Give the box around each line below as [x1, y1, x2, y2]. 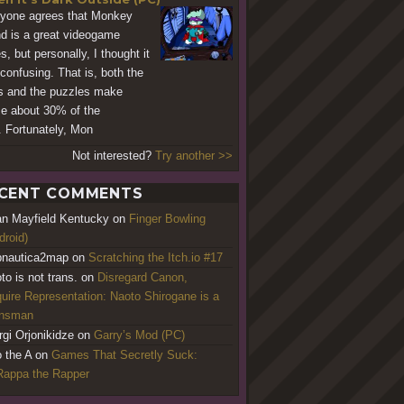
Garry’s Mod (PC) [94, 327, 185, 342]
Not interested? [71, 148, 155, 162]
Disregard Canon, [97, 270, 188, 284]
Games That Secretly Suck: [51, 347, 197, 362]
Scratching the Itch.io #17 [88, 250, 223, 264]
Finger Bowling [129, 211, 206, 225]
